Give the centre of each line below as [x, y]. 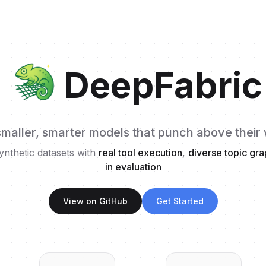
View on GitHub [95, 201]
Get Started [180, 201]
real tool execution [140, 153]
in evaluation [133, 167]
